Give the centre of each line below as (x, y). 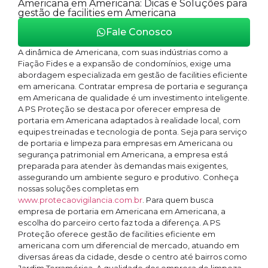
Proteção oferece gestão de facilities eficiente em (117, 234)
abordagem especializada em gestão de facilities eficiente (133, 75)
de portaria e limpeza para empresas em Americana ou (125, 143)
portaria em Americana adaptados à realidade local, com (129, 120)
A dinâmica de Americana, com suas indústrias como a (123, 52)
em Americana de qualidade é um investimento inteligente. (134, 98)
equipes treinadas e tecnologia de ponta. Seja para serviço (133, 132)
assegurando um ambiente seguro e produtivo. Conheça (128, 177)
